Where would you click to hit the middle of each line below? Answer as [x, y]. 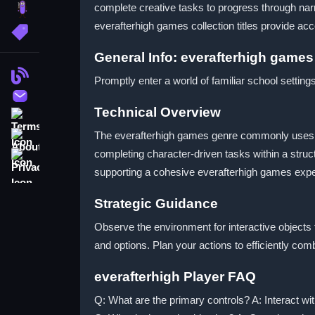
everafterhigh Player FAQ [175, 277]
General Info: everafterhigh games [204, 57]
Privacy [61, 155]
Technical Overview [157, 112]
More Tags [69, 30]
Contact [62, 94]
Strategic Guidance [156, 204]
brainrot [70, 8]
